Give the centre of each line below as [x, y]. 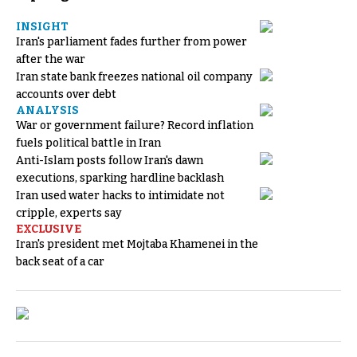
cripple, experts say [69, 213]
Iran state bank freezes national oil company [134, 76]
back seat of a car [60, 261]
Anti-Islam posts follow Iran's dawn [110, 160]
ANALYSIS [47, 110]
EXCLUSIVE [49, 229]
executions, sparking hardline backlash [120, 178]
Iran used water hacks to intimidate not [120, 195]
